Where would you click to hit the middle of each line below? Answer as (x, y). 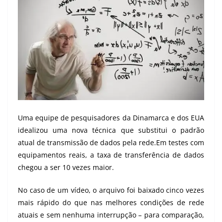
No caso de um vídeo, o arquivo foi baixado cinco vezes (111, 190)
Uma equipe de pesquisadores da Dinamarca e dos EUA (111, 118)
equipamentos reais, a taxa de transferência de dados (111, 155)
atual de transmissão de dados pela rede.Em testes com (111, 143)
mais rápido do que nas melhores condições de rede (111, 203)
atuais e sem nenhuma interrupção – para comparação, (111, 215)
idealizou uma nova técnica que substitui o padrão (111, 130)
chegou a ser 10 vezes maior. (66, 167)
